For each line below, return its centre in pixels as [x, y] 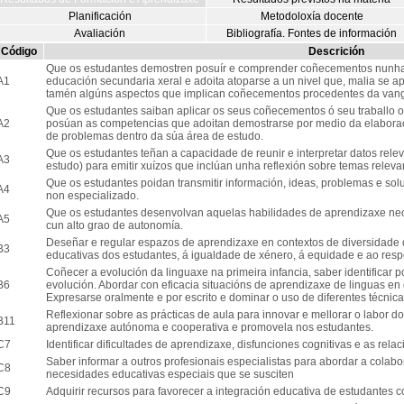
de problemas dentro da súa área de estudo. [154, 136]
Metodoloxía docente [312, 16]
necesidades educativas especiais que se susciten [170, 374]
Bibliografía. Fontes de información [312, 33]
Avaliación [100, 33]
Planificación [100, 16]
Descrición [336, 51]
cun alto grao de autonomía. [114, 225]
